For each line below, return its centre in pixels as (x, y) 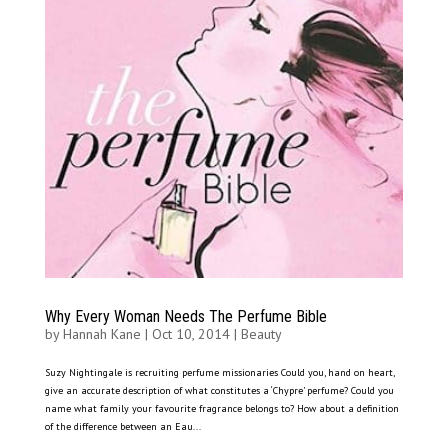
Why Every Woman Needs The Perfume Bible (185, 317)
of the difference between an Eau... (122, 427)
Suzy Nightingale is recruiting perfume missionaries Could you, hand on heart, (219, 373)
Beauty (261, 334)
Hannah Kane (101, 334)
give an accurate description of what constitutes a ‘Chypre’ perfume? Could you (219, 391)
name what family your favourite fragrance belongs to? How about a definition (221, 409)
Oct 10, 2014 (190, 334)
